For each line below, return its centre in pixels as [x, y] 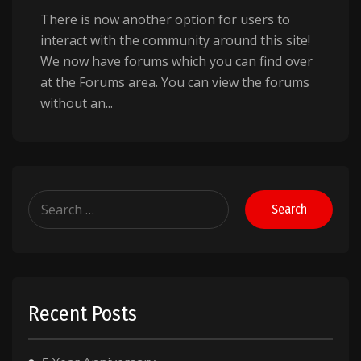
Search [48, 200]
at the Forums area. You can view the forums [175, 83]
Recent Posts [83, 314]
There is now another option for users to [165, 20]
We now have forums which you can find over [176, 62]
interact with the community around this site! [175, 41]
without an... [77, 104]
